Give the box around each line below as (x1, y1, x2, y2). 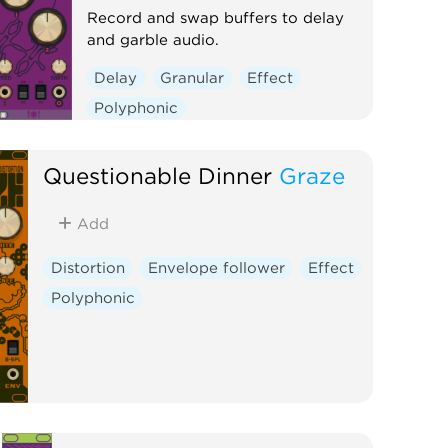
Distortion (50, 258, 125, 277)
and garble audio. (86, 30, 219, 49)
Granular (160, 68, 225, 87)
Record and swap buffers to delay (86, 8, 344, 27)
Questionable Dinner (43, 161, 273, 189)
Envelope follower (147, 258, 285, 277)
